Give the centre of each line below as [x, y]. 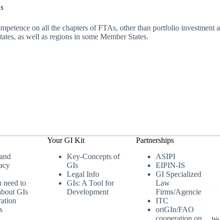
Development [88, 192]
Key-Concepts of [94, 156]
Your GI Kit [66, 140]
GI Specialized [179, 174]
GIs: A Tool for [91, 183]
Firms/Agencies [180, 192]
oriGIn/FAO [175, 209]
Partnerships [155, 140]
